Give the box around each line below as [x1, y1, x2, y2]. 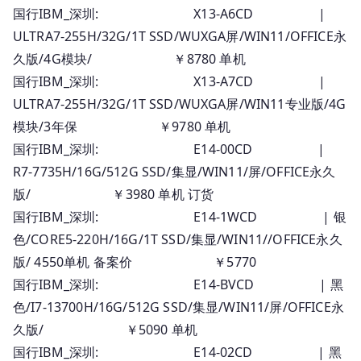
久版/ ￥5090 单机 [13, 320, 197, 338]
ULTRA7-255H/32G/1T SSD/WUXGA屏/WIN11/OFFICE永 [13, 27, 346, 45]
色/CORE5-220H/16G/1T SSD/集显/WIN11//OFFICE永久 [13, 230, 342, 248]
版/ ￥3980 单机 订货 [13, 185, 214, 203]
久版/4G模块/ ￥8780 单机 [13, 49, 246, 68]
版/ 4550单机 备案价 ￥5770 [13, 252, 256, 271]
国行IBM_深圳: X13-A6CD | [13, 4, 326, 23]
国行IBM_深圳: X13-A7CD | [13, 72, 326, 90]
